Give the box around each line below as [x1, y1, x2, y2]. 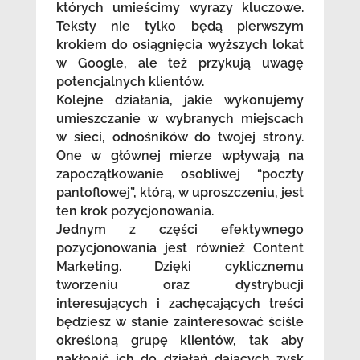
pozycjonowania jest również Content [55, 240, 305, 256]
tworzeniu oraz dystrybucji [55, 277, 305, 293]
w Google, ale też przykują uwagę [55, 55, 305, 72]
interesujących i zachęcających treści [55, 296, 305, 312]
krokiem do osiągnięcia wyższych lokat [55, 37, 305, 53]
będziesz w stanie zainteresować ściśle [55, 314, 305, 330]
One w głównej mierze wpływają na [55, 148, 305, 164]
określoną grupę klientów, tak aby [55, 333, 305, 349]
